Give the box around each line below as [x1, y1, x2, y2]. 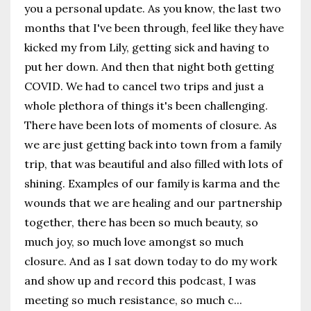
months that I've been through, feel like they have [24, 21, 284, 35]
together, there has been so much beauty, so [24, 215, 258, 230]
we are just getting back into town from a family [24, 137, 281, 152]
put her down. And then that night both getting [24, 60, 274, 74]
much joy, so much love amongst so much [24, 235, 244, 249]
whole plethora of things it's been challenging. [24, 99, 268, 113]
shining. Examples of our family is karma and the [24, 176, 280, 191]
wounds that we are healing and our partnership [24, 196, 282, 210]
